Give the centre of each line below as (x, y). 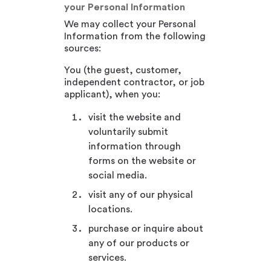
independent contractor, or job (134, 82)
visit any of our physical (141, 194)
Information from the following (135, 36)
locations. (110, 209)
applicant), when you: (112, 94)
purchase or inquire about (146, 228)
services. (107, 257)
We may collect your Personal (130, 24)
